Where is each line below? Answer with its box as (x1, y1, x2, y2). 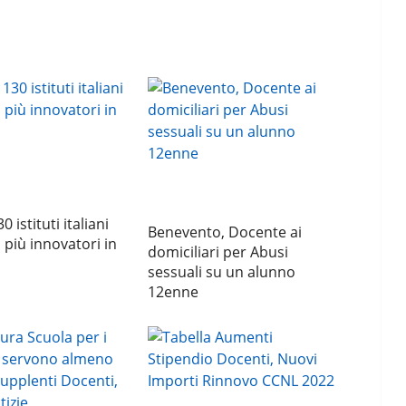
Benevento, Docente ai (148, 222, 303, 243)
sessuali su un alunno (148, 262, 296, 283)
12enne (148, 282, 199, 303)
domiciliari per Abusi (148, 242, 289, 263)
